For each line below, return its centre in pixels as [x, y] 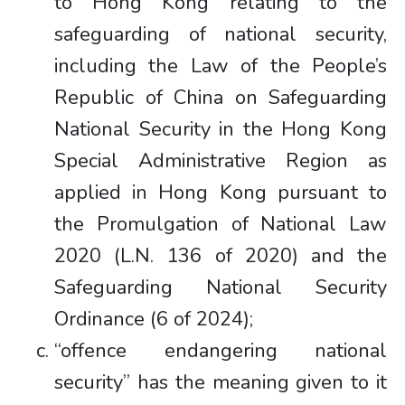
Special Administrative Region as [221, 161]
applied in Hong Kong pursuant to [221, 193]
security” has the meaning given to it [221, 382]
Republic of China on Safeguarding [221, 98]
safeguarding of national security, [221, 34]
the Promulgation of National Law [221, 224]
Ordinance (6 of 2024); [154, 319]
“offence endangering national [221, 351]
